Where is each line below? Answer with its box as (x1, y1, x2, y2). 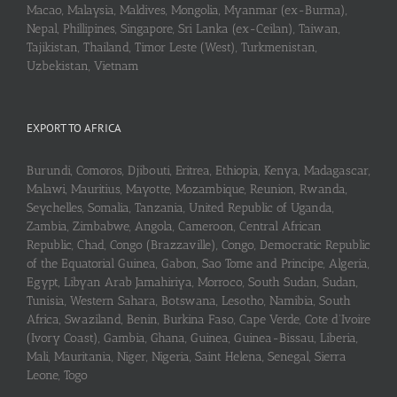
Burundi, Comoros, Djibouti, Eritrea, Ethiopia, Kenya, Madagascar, (27, 163, 370, 179)
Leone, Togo (27, 368, 88, 384)
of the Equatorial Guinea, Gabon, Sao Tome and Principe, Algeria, (27, 256, 370, 272)
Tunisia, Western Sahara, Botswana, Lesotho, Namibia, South (27, 293, 351, 309)
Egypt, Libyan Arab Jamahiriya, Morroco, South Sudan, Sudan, (27, 275, 358, 291)
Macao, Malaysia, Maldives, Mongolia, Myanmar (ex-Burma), (27, 3, 347, 19)
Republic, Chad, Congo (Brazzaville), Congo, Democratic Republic (27, 237, 370, 253)
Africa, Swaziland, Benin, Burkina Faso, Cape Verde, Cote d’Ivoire (27, 312, 370, 328)
